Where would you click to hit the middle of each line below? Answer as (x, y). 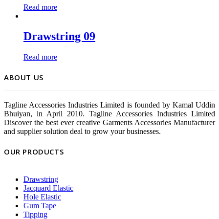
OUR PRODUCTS (34, 152)
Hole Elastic (42, 197)
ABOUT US (24, 77)
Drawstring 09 (59, 36)
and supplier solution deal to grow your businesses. (82, 131)
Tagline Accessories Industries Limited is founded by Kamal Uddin (109, 105)
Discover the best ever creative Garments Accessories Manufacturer (109, 123)
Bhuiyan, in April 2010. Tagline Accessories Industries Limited (109, 114)
